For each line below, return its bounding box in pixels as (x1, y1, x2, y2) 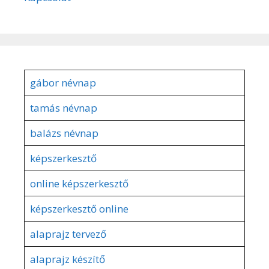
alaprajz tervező (29, 227, 106, 241)
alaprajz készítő (29, 252, 105, 267)
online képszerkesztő (29, 177, 128, 191)
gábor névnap (29, 76, 96, 90)
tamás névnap (29, 101, 97, 115)
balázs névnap (29, 126, 98, 141)
